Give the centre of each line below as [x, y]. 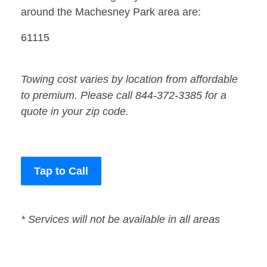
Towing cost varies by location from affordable [129, 80]
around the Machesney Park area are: [111, 12]
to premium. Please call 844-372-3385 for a [124, 96]
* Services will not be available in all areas [120, 220]
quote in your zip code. [75, 112]
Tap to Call [61, 171]
